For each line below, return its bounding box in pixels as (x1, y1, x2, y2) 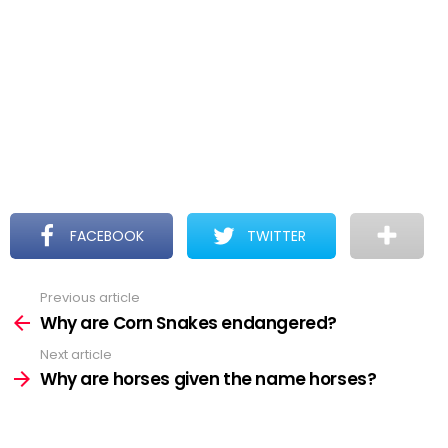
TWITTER (247, 226, 307, 246)
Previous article (40, 288, 140, 307)
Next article (40, 344, 112, 364)
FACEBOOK (70, 226, 145, 246)
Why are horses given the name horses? (40, 367, 377, 391)
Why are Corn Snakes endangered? (40, 310, 337, 335)
